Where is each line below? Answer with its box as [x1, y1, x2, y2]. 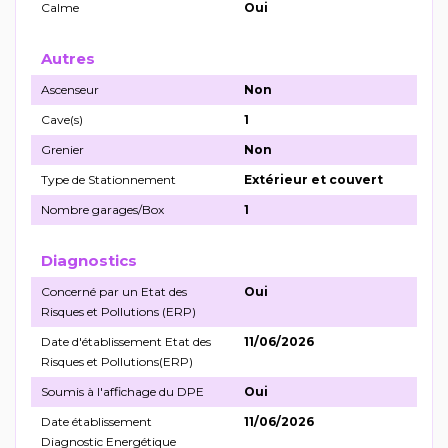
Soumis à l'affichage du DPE [41, 384, 204, 400]
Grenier [41, 142, 84, 158]
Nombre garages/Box [41, 202, 164, 218]
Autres [41, 49, 95, 69]
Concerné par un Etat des [41, 284, 187, 300]
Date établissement [41, 414, 152, 430]
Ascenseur [41, 82, 99, 98]
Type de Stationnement [41, 172, 176, 188]
